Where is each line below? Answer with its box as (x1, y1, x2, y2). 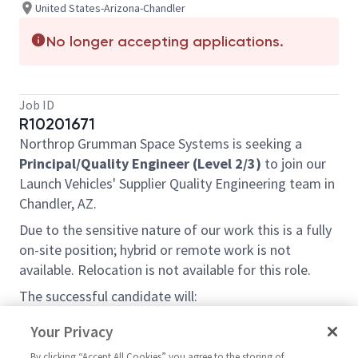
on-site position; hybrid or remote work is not (19, 241, 291, 259)
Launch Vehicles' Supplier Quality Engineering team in (19, 174, 335, 193)
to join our (265, 154, 326, 173)
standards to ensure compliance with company (51, 333, 330, 352)
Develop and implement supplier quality (51, 313, 286, 332)
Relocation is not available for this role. (78, 261, 311, 279)
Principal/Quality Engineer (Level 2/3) (19, 154, 265, 173)
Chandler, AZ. (19, 194, 97, 213)
